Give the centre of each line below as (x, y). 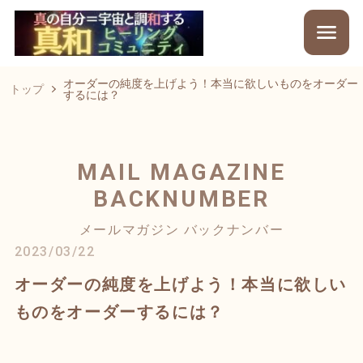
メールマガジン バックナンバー (181, 229)
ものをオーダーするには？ (119, 312)
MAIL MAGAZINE (181, 172)
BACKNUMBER (181, 199)
